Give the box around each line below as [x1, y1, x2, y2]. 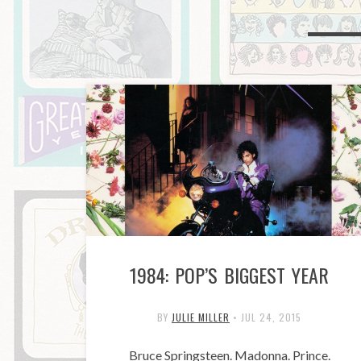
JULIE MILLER [172, 309, 230, 324]
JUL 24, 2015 [241, 309, 301, 324]
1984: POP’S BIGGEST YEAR [130, 259, 329, 289]
